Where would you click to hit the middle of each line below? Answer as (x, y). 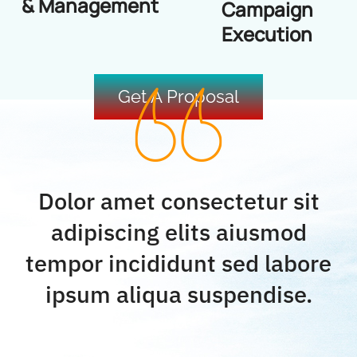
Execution (267, 34)
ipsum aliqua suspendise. (178, 295)
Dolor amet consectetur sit (178, 202)
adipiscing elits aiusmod (178, 233)
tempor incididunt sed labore (178, 264)
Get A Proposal (178, 97)
